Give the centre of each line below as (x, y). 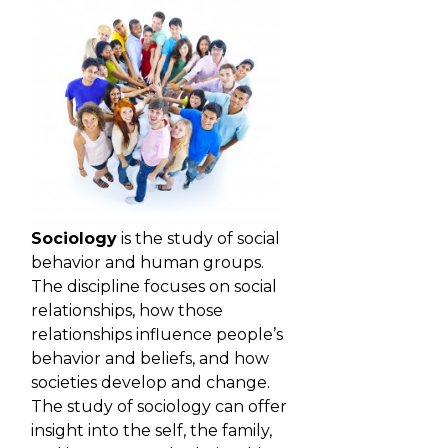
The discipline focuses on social (154, 287)
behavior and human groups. (147, 263)
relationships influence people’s (157, 335)
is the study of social (198, 239)
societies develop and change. (150, 383)
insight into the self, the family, (151, 431)
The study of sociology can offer (159, 407)
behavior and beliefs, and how (150, 359)
